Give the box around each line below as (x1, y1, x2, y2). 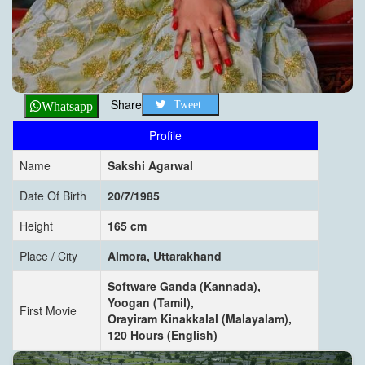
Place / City (20, 247, 77, 264)
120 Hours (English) (108, 326, 218, 343)
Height (20, 217, 53, 234)
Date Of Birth (20, 187, 86, 204)
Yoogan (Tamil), (108, 293, 194, 310)
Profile (149, 126, 182, 143)
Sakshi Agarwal (108, 156, 193, 174)
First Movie (20, 301, 77, 319)
